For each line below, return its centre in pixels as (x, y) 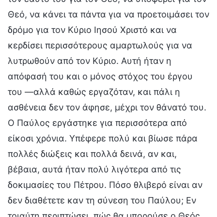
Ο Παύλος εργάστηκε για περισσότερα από (97, 123)
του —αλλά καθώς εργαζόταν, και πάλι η (94, 92)
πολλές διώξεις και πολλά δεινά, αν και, (92, 154)
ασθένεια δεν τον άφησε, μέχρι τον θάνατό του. (107, 107)
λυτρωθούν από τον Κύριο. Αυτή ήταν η (90, 61)
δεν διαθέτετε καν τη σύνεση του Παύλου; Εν (102, 200)
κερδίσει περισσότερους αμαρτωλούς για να (100, 45)
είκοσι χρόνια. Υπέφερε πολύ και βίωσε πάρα (103, 138)
